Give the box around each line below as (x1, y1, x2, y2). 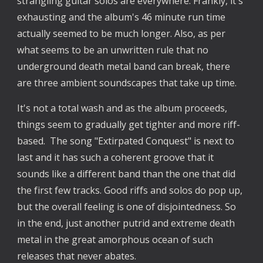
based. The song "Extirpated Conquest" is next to (17, 134, 235, 147)
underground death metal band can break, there (17, 59, 231, 73)
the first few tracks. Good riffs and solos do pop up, (17, 183, 243, 197)
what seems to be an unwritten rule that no (17, 43, 209, 56)
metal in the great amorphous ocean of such (17, 232, 214, 246)
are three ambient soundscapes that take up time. (17, 76, 237, 89)
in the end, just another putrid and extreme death (17, 216, 235, 230)
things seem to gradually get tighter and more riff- (17, 117, 241, 131)
